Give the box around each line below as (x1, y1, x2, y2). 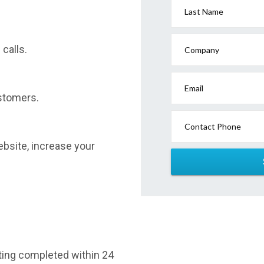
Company (184, 45, 219, 55)
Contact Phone (184, 121, 241, 131)
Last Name (184, 6, 223, 16)
